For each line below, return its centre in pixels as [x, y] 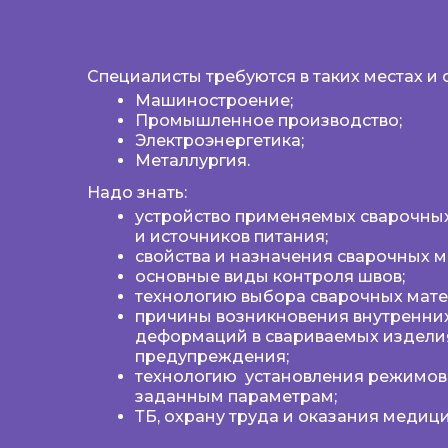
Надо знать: [137, 192]
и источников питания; [231, 236]
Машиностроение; [214, 100]
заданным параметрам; [236, 396]
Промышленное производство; [268, 120]
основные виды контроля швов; [270, 276]
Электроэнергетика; [219, 140]
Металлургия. [192, 160]
